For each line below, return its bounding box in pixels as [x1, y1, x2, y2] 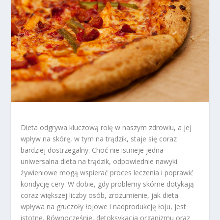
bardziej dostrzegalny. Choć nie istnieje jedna [21, 145, 164, 155]
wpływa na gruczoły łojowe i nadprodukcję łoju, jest [21, 201, 187, 211]
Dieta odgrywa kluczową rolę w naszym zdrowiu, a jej [21, 122, 192, 132]
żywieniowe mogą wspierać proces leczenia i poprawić [21, 167, 194, 177]
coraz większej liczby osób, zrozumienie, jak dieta [21, 190, 179, 200]
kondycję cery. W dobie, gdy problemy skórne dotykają [21, 179, 194, 189]
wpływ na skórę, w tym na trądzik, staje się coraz [21, 134, 177, 143]
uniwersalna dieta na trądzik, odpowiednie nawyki [21, 156, 178, 166]
